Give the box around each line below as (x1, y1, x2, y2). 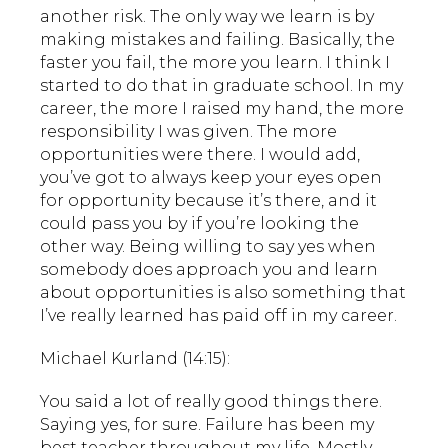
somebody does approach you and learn (40, 259, 378, 279)
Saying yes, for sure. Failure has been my (40, 414, 374, 434)
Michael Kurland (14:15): (40, 348, 230, 368)
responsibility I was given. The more (40, 121, 337, 141)
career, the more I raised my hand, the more (40, 98, 404, 118)
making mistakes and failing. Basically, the (40, 29, 395, 49)
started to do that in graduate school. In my (40, 75, 403, 95)
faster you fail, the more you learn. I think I (40, 52, 390, 72)
